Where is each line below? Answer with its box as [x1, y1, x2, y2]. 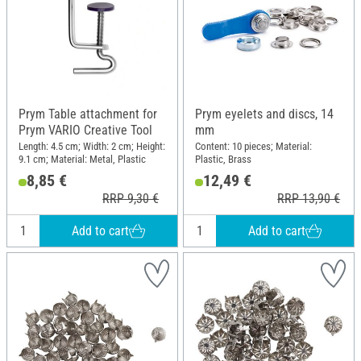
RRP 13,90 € [277, 191, 341, 207]
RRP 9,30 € [102, 191, 160, 207]
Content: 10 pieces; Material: [195, 139, 312, 152]
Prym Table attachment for [19, 106, 157, 122]
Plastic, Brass [195, 152, 251, 165]
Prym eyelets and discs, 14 [195, 106, 334, 122]
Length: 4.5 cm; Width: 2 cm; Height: [19, 139, 165, 152]
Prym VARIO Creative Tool [19, 122, 152, 139]
